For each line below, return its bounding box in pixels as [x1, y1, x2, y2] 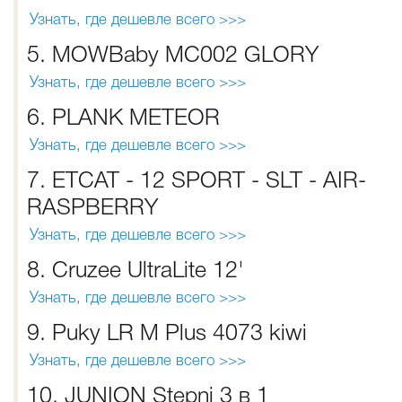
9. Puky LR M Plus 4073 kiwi [27, 324, 307, 345]
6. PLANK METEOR [27, 109, 220, 129]
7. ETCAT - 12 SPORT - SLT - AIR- [27, 171, 366, 192]
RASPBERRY [27, 198, 158, 219]
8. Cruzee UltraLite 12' [27, 261, 244, 282]
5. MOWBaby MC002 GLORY [27, 46, 319, 66]
